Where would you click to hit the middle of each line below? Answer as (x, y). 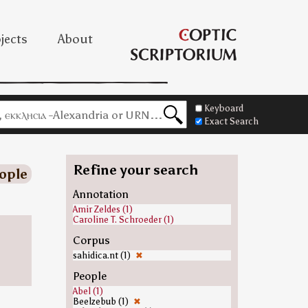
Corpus (91, 240)
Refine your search (135, 170)
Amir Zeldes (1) (102, 209)
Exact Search (231, 121)
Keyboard (224, 108)
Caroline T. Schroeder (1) (123, 220)
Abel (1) (88, 291)
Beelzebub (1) (101, 301)
